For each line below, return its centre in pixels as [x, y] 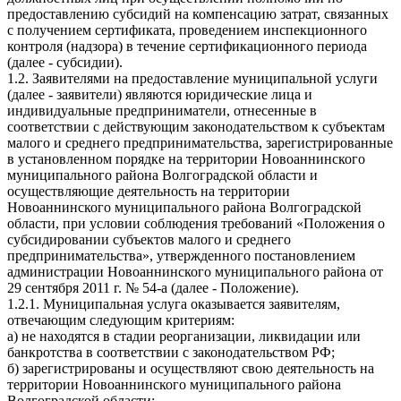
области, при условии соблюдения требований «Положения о [196, 224]
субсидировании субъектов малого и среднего [149, 240]
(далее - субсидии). [65, 63]
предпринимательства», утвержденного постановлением [181, 256]
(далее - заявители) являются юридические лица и [160, 95]
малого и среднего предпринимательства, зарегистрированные [200, 143]
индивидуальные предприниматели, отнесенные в [162, 111]
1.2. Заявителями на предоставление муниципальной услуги [192, 79]
